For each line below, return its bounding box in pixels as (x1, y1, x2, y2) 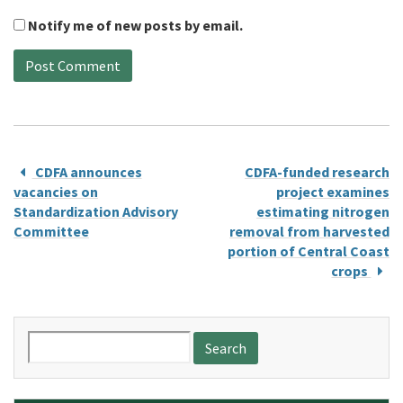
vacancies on (13, 183, 98, 201)
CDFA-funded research (245, 163, 390, 182)
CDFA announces (31, 163, 142, 182)
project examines (276, 183, 390, 201)
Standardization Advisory (13, 202, 178, 221)
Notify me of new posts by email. (28, 16, 243, 35)
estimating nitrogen (256, 202, 390, 221)
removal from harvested (229, 222, 390, 241)
